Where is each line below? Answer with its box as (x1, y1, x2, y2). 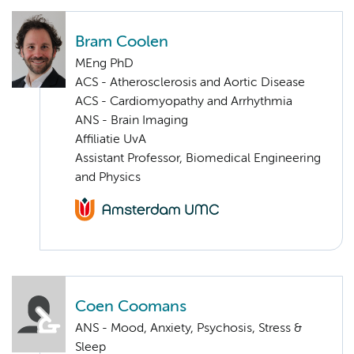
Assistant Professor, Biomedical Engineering (75, 152, 321, 165)
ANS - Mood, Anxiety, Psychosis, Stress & (75, 322, 302, 336)
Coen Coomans (75, 299, 186, 315)
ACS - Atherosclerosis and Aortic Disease (75, 76, 305, 89)
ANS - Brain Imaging (75, 114, 188, 127)
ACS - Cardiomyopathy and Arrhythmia (75, 95, 292, 108)
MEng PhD (75, 57, 134, 70)
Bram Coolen (75, 34, 168, 50)
